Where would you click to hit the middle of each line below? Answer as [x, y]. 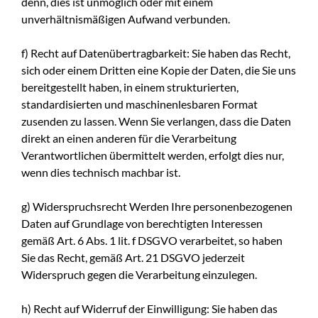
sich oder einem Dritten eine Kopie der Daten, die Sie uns [159, 70]
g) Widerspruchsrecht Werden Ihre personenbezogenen [157, 206]
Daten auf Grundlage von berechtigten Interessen [142, 223]
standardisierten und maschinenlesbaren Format [139, 104]
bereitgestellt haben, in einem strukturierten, [130, 87]
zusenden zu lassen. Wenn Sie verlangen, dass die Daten [156, 121]
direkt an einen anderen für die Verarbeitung [129, 138]
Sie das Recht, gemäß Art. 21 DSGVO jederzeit [133, 257]
